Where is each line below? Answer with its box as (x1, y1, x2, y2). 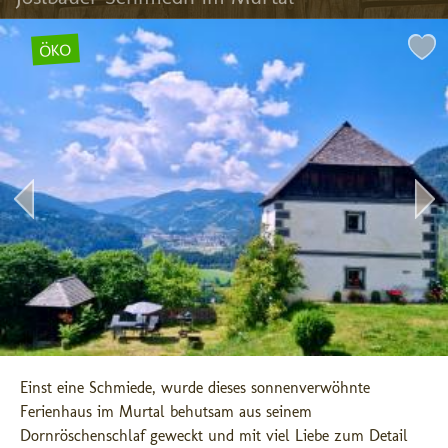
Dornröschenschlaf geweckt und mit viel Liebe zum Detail (20, 426, 408, 445)
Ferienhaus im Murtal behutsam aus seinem (20, 402, 312, 421)
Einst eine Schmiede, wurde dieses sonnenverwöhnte (20, 378, 370, 397)
